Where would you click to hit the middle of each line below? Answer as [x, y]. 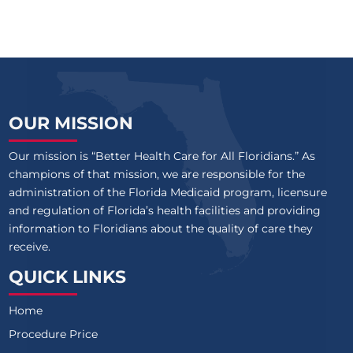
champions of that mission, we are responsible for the [156, 175]
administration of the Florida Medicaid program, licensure [167, 193]
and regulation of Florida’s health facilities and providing [164, 211]
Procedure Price [53, 334]
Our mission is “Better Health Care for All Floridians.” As [162, 156]
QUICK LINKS [67, 277]
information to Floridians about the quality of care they [160, 229]
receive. [29, 247]
